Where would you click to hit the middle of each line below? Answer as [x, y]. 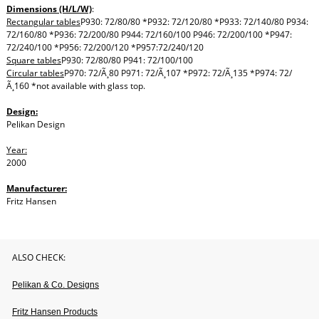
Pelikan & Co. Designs [56, 285]
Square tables [33, 61]
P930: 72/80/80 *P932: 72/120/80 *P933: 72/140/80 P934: [194, 22]
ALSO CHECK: [39, 258]
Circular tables [35, 73]
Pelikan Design [35, 125]
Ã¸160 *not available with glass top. [75, 86]
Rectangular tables [43, 22]
